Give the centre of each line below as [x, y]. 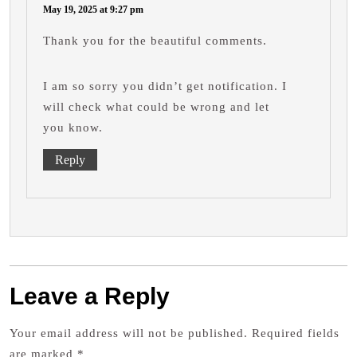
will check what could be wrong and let [156, 106]
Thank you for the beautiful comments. [155, 40]
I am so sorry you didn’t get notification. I [165, 86]
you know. [73, 127]
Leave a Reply [90, 296]
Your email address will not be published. [129, 333]
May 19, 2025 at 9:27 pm [93, 9]
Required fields [296, 333]
